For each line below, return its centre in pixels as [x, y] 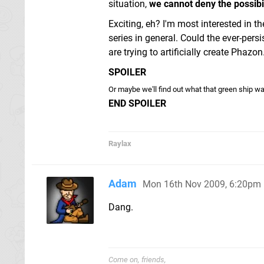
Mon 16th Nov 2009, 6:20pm [202, 184]
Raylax [120, 143]
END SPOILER [137, 103]
